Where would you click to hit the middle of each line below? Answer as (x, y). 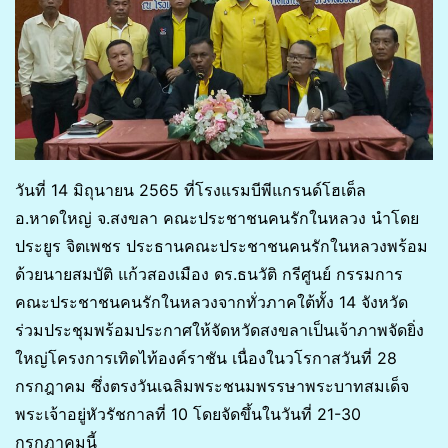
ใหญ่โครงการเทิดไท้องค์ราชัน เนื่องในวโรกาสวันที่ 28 (206, 357)
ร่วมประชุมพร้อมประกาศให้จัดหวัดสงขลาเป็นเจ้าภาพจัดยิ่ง (219, 329)
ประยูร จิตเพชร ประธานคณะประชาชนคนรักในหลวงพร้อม (221, 245)
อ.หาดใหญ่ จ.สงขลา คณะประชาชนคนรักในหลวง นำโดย (217, 217)
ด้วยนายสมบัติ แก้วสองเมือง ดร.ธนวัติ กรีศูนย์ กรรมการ (209, 273)
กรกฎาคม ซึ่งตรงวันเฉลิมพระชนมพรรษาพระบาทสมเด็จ (212, 385)
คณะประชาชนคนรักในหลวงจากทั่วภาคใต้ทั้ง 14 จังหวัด (211, 301)
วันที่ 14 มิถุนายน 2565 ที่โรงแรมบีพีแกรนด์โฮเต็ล (190, 189)
